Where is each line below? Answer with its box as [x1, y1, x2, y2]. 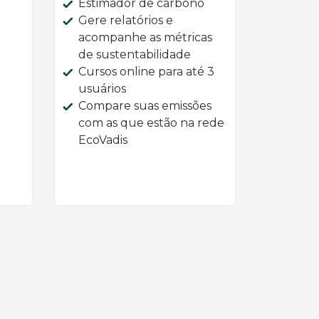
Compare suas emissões [78, 99, 211, 113]
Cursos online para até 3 [78, 65, 214, 78]
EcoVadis [78, 133, 127, 147]
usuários [78, 82, 126, 95]
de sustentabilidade [78, 48, 191, 61]
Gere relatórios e [78, 14, 173, 27]
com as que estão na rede [78, 116, 224, 130]
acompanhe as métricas [78, 31, 212, 44]
